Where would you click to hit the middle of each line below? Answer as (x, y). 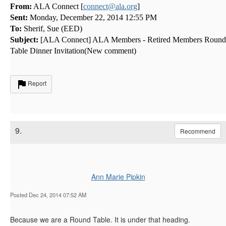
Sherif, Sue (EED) (52, 28)
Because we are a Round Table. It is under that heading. (101, 219)
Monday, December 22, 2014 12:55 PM (92, 17)
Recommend (198, 131)
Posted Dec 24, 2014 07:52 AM (48, 194)
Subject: (24, 39)
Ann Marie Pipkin (118, 176)
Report (37, 83)
